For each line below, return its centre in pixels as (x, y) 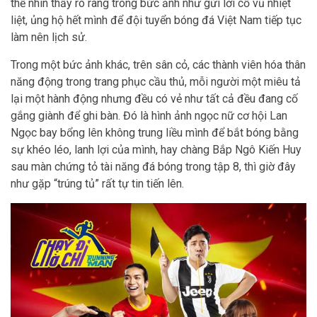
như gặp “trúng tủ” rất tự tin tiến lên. (97, 184)
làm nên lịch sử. (49, 38)
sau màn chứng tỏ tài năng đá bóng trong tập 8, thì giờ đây (153, 167)
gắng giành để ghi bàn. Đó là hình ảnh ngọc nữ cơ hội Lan (149, 116)
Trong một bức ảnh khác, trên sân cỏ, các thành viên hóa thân (158, 65)
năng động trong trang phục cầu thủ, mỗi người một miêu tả (156, 82)
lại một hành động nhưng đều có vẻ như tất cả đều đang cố (154, 99)
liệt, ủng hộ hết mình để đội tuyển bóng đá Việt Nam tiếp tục (156, 21)
